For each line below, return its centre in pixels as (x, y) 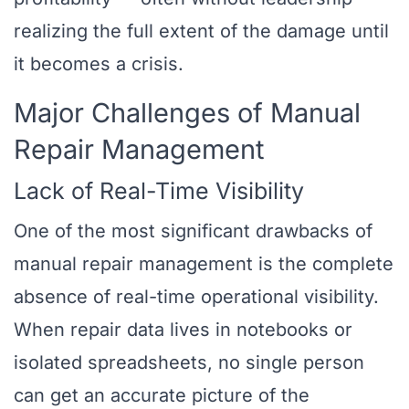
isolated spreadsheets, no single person (189, 363)
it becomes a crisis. (99, 64)
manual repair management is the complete (204, 264)
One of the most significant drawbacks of (193, 231)
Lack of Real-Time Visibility (159, 191)
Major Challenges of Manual (187, 113)
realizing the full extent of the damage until (201, 31)
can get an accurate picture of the (162, 396)
